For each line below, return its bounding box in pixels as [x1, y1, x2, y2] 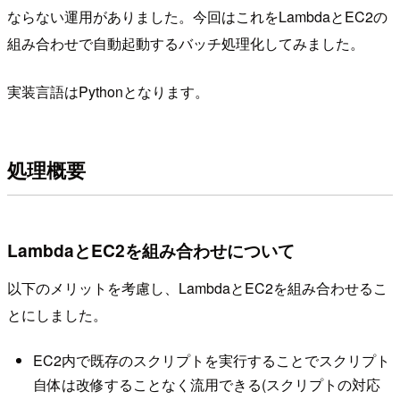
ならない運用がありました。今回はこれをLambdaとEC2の [7, 5, 387, 27]
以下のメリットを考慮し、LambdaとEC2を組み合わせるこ [7, 277, 387, 298]
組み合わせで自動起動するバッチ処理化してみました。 [7, 32, 364, 54]
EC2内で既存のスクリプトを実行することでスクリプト [32, 350, 390, 371]
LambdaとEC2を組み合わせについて [7, 237, 295, 263]
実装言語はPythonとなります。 [7, 80, 209, 102]
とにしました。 [7, 304, 107, 325]
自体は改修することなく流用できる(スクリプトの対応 [32, 374, 380, 396]
